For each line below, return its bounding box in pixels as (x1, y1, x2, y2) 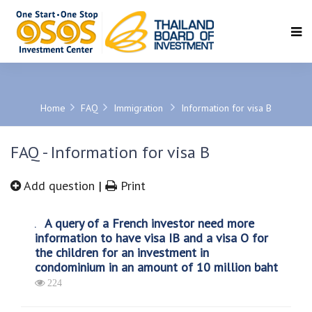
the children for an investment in (35, 244, 209, 260)
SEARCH (139, 53, 173, 63)
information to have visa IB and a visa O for (35, 230, 268, 246)
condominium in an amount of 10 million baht (35, 259, 278, 275)
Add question (21, 178, 98, 194)
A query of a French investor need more (42, 215, 254, 231)
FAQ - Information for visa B (10, 141, 210, 163)
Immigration (114, 102, 166, 114)
